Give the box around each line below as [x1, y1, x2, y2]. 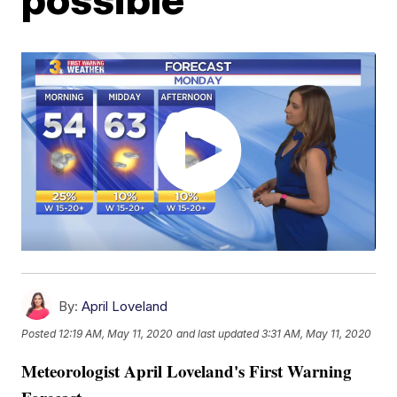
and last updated [176, 327, 260, 341]
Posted [21, 327, 59, 341]
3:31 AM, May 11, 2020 [261, 327, 372, 341]
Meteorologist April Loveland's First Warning [21, 359, 353, 384]
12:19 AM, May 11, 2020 [58, 327, 174, 341]
